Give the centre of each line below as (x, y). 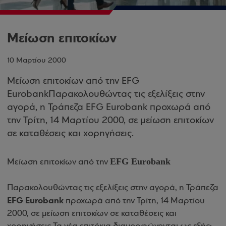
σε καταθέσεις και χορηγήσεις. (70, 134)
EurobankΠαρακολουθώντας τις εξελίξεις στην (106, 94)
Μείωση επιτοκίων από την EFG (73, 81)
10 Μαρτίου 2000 (37, 61)
